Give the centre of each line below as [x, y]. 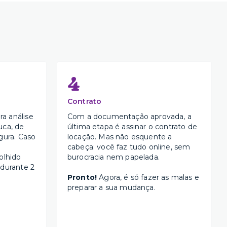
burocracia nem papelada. [113, 157]
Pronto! [82, 178]
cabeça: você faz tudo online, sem [129, 147]
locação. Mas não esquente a [120, 137]
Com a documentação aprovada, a [129, 117]
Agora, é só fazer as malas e [148, 178]
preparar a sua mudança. [111, 188]
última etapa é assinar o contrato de [132, 127]
